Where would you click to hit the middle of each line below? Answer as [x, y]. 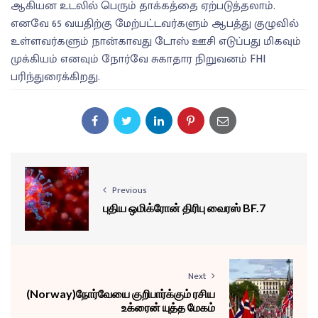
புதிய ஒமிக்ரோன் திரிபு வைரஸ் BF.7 [184, 208]
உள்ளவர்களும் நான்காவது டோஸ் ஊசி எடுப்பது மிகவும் [156, 41]
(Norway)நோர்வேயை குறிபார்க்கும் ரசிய [121, 293]
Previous [130, 191]
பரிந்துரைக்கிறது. [55, 77]
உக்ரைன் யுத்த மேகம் [168, 307]
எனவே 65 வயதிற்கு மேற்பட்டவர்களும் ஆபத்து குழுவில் [155, 23]
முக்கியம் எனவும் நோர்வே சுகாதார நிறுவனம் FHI [138, 59]
